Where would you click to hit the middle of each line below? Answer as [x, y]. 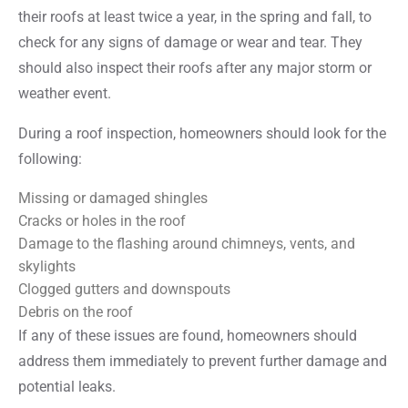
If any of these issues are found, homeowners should [188, 335]
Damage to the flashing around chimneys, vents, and [187, 243]
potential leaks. [67, 386]
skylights [47, 266]
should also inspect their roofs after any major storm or [195, 67]
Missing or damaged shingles [113, 198]
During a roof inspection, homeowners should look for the [202, 133]
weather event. [65, 93]
